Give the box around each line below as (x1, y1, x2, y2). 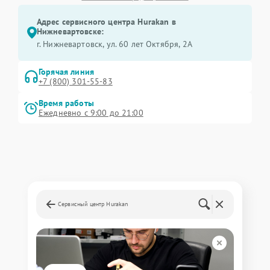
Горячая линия (39, 66, 94, 77)
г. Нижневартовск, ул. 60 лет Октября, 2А (36, 38, 192, 49)
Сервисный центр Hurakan (58, 199, 128, 208)
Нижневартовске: (36, 25, 104, 37)
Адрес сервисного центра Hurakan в (36, 16, 176, 27)
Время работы (39, 97, 94, 108)
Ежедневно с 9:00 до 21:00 (39, 107, 143, 118)
